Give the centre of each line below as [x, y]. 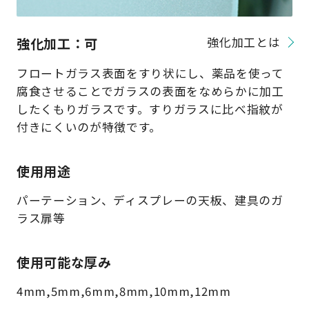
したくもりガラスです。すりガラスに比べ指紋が [150, 109]
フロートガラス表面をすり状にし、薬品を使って [150, 73]
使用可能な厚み [64, 262]
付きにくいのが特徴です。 [89, 127]
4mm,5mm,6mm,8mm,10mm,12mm [123, 291]
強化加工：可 [57, 44]
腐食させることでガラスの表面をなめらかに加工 [150, 91]
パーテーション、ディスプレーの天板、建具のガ [150, 200]
